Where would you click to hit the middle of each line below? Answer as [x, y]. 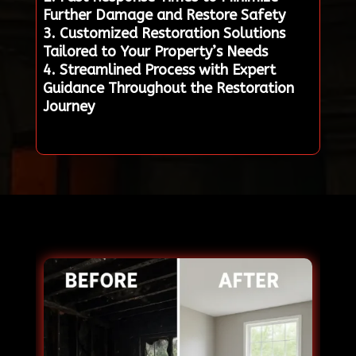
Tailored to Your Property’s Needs [155, 52]
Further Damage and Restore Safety [164, 15]
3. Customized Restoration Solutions [164, 34]
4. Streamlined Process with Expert [159, 70]
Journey [68, 107]
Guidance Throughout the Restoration [168, 89]
